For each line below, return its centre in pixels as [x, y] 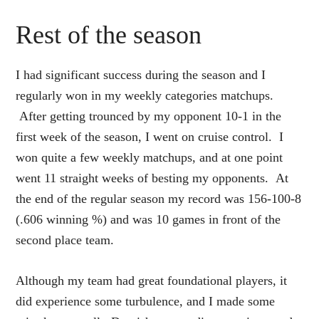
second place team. [65, 240]
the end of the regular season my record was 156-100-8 [159, 198]
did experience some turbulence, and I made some [146, 301]
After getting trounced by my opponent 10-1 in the [149, 116]
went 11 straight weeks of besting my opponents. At [152, 178]
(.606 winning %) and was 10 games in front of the [148, 219]
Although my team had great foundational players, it [152, 280]
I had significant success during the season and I [141, 74]
